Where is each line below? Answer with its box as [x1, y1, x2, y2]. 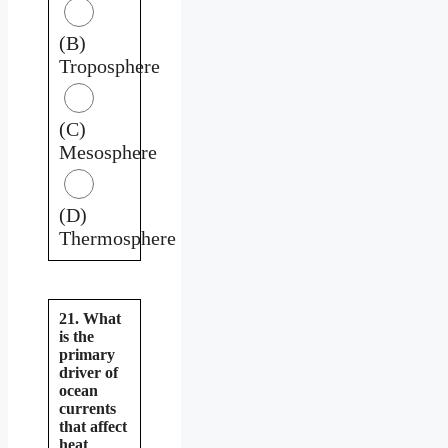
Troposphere [59, 54, 160, 77]
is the [59, 327, 94, 345]
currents [59, 399, 116, 417]
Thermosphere [59, 226, 176, 249]
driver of [59, 363, 118, 381]
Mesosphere [59, 140, 157, 163]
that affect [59, 417, 127, 435]
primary [59, 345, 115, 363]
